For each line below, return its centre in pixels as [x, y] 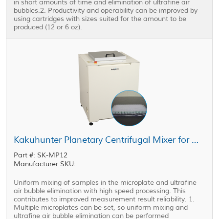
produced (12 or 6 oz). [48, 27]
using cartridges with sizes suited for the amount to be [100, 19]
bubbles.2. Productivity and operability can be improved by [106, 11]
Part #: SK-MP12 [41, 155]
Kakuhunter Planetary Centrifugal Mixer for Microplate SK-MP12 [195, 140]
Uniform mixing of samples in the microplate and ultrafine [105, 183]
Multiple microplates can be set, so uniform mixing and [101, 208]
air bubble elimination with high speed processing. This [100, 191]
